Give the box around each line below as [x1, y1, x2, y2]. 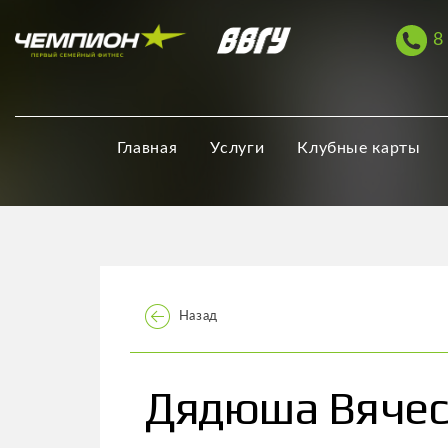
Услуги [210, 140, 265, 157]
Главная [116, 140, 178, 157]
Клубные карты [297, 140, 421, 157]
